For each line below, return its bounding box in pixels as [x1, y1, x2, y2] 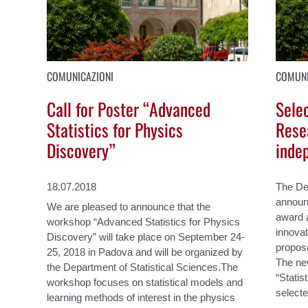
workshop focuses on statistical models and [47, 276, 243, 288]
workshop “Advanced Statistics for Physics [47, 215, 241, 228]
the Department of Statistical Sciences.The [47, 261, 239, 273]
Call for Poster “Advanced [47, 96, 211, 122]
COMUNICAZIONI [47, 67, 114, 85]
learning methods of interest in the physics [47, 291, 236, 303]
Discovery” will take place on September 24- [47, 230, 245, 243]
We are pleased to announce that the [47, 200, 211, 212]
